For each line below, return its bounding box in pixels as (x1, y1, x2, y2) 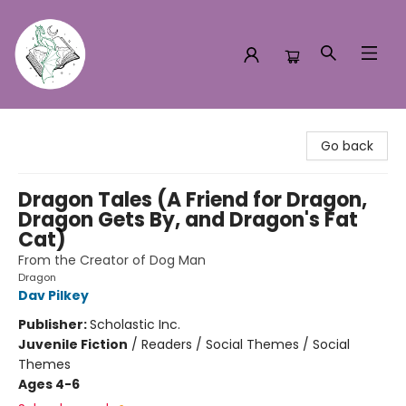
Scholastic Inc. (90, 315, 180, 333)
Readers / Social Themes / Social (141, 335, 350, 353)
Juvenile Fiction (18, 335, 128, 353)
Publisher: (18, 315, 90, 333)
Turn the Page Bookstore (14, 117, 169, 135)
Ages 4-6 (18, 375, 80, 393)
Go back (321, 137, 373, 155)
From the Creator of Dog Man (18, 251, 206, 269)
